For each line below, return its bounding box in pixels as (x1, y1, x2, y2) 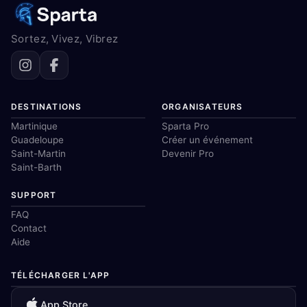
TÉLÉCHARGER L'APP (11, 270, 110, 281)
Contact (11, 223, 47, 234)
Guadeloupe (11, 134, 64, 146)
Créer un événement (162, 134, 253, 146)
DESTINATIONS (11, 101, 82, 112)
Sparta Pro (162, 121, 209, 132)
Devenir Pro (162, 148, 214, 160)
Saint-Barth (11, 162, 62, 173)
